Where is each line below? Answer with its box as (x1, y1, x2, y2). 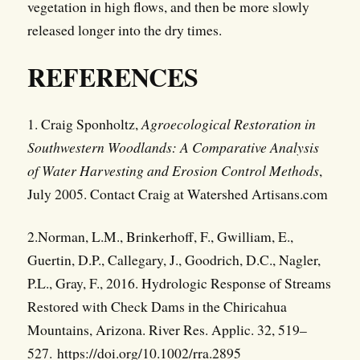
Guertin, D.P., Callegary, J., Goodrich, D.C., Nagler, (27, 249, 321, 269)
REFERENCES (27, 57, 198, 96)
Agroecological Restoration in (141, 113, 316, 133)
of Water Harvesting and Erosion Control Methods (27, 160, 319, 180)
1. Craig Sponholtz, (27, 113, 141, 133)
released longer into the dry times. (27, 19, 222, 39)
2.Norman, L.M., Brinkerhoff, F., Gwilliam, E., (27, 226, 293, 246)
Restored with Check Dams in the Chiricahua (27, 296, 287, 316)
